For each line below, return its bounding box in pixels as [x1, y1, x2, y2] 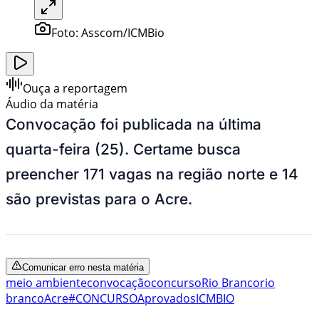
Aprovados [137, 290, 196, 306]
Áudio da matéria [6, 95, 98, 112]
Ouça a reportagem [23, 80, 127, 96]
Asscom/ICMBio [81, 24, 164, 41]
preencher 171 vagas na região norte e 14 [6, 164, 298, 183]
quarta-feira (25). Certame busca [6, 140, 241, 158]
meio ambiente [6, 274, 87, 291]
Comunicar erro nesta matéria [22, 261, 144, 273]
